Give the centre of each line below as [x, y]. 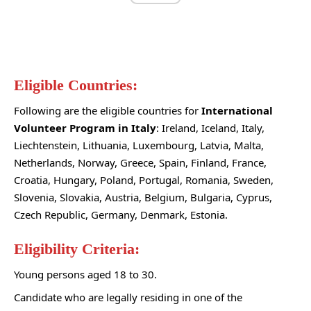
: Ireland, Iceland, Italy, [210, 128]
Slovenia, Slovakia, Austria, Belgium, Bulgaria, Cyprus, [143, 197]
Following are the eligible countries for [108, 111]
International [237, 111]
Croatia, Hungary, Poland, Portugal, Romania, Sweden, [144, 180]
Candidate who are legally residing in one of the [128, 297]
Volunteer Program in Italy [85, 128]
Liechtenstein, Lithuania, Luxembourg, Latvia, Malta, [139, 145]
